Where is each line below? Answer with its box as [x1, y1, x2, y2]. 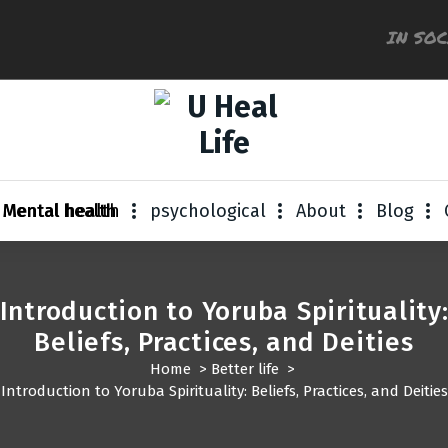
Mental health [2, 200, 120, 222]
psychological [149, 200, 266, 222]
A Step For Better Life [170, 160, 278, 172]
